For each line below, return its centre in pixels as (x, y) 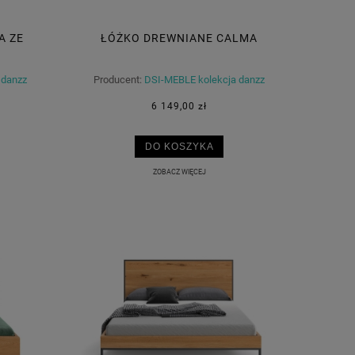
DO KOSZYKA (179, 147)
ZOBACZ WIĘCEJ (179, 172)
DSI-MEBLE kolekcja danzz (204, 80)
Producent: (118, 80)
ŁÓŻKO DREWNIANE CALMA (179, 38)
